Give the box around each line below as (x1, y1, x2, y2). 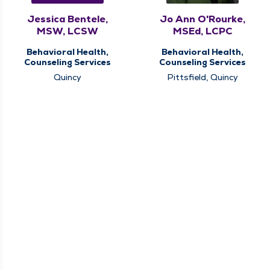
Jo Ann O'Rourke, (160, 13, 245, 26)
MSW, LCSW (37, 25, 98, 38)
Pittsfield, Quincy (167, 72, 238, 83)
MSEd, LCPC (172, 25, 233, 38)
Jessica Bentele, (27, 13, 108, 26)
